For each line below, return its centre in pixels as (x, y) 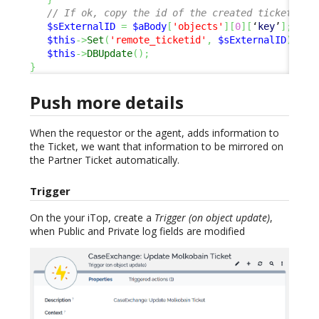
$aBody (150, 27)
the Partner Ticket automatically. (105, 159)
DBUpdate (110, 54)
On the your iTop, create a (92, 218)
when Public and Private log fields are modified (137, 231)
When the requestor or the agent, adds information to (155, 132)
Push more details (107, 102)
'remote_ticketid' (158, 40)
